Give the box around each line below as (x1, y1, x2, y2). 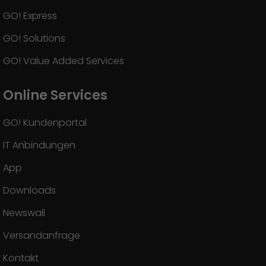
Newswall (3, 206, 45, 220)
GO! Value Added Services (3, 54, 124, 68)
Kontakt (3, 251, 39, 265)
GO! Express (3, 9, 57, 23)
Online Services (3, 86, 107, 104)
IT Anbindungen (3, 138, 75, 152)
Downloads (3, 183, 56, 197)
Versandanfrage (3, 229, 80, 242)
